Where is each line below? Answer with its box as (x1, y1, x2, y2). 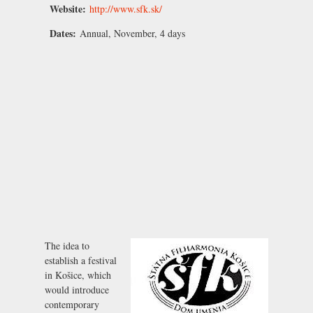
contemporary (45, 297, 99, 311)
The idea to (45, 238, 89, 252)
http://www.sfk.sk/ (89, 1, 162, 15)
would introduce (45, 282, 109, 296)
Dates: (50, 25, 80, 41)
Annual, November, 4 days (80, 26, 185, 40)
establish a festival (45, 253, 117, 267)
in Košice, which (45, 268, 111, 282)
